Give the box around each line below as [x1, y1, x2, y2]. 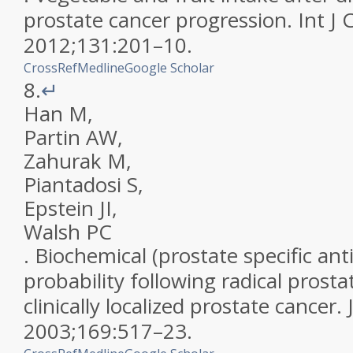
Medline [77, 59, 124, 76]
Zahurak [24, 147, 102, 175]
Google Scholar [124, 59, 214, 76]
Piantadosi [24, 170, 121, 199]
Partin [24, 123, 80, 151]
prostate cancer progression [24, 6, 287, 34]
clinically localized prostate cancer [24, 292, 336, 320]
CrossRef [24, 59, 77, 76]
